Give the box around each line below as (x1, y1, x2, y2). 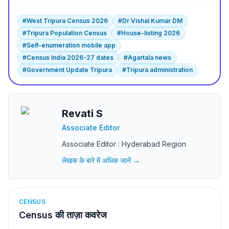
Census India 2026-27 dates (27, 54, 113, 61)
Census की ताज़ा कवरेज (19, 210, 107, 220)
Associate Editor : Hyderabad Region (62, 140, 186, 148)
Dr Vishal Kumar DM (122, 17, 182, 25)
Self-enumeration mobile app (27, 41, 116, 49)
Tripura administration (126, 66, 193, 74)
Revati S (62, 107, 103, 120)
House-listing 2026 (121, 29, 180, 37)
